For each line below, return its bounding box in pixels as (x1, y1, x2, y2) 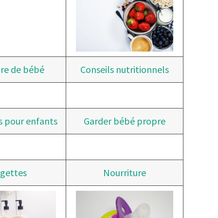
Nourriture (103, 166, 146, 179)
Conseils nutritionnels (80, 63, 169, 75)
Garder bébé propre (84, 115, 166, 127)
